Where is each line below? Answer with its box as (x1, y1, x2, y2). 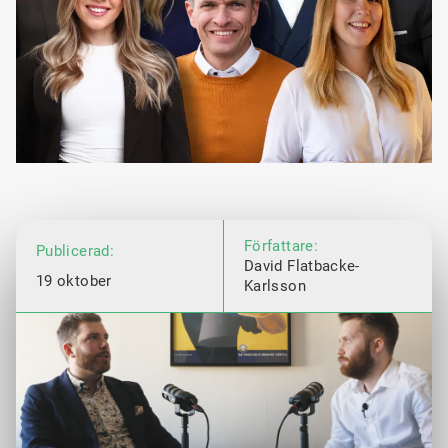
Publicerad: (36, 242, 114, 261)
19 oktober (36, 272, 112, 291)
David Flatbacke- (244, 257, 360, 276)
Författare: (244, 237, 318, 256)
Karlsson (244, 277, 306, 296)
